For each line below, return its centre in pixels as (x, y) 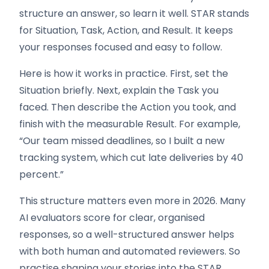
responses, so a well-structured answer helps (127, 234)
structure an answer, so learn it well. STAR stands (134, 14)
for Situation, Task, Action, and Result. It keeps (126, 30)
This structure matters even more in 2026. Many (132, 201)
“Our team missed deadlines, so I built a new (122, 141)
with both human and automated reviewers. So (130, 251)
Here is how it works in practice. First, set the (124, 74)
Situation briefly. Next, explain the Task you (119, 90)
